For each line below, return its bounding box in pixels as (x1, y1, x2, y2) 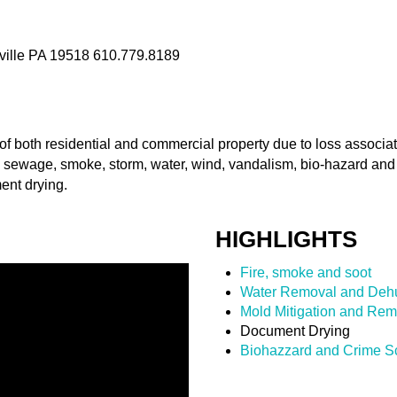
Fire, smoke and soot (239, 265, 371, 281)
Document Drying (239, 323, 350, 339)
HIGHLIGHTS (214, 226, 357, 253)
